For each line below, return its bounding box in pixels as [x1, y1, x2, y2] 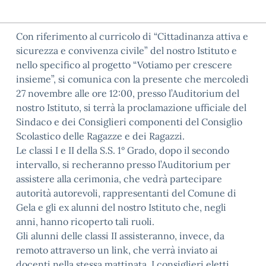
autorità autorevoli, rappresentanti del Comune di [16, 187, 236, 199]
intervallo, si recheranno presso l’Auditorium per [16, 159, 230, 170]
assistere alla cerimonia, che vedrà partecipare [16, 173, 222, 185]
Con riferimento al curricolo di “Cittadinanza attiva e [16, 30, 248, 42]
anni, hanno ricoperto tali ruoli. [16, 216, 154, 227]
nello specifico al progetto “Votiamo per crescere [16, 59, 232, 71]
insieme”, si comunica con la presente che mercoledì [16, 73, 249, 85]
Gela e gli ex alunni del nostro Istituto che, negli [16, 201, 226, 213]
